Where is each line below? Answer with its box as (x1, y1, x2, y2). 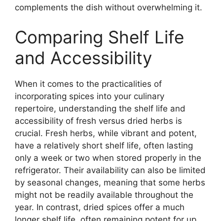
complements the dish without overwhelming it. (15, 2, 202, 13)
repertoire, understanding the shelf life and (15, 103, 185, 113)
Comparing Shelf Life (15, 26, 184, 47)
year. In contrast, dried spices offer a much (15, 202, 184, 212)
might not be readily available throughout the (15, 189, 193, 200)
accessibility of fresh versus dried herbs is (15, 115, 182, 126)
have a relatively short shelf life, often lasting (15, 140, 193, 150)
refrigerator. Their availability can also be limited (15, 165, 206, 175)
